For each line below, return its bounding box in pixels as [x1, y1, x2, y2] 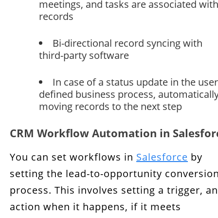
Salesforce [136, 150, 188, 163]
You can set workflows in [10, 150, 136, 163]
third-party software [39, 49, 129, 62]
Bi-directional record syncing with [53, 36, 202, 50]
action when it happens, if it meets [10, 200, 181, 213]
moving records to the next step [39, 100, 182, 113]
